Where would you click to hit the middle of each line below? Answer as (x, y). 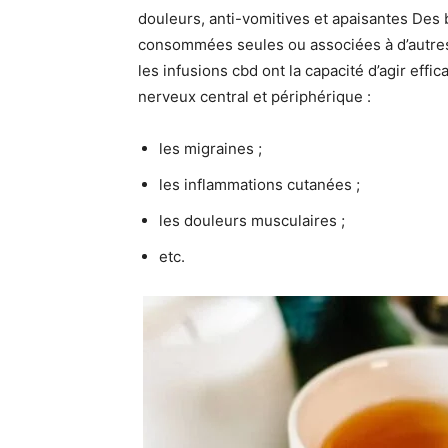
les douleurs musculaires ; (252, 220)
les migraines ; (210, 148)
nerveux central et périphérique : (254, 96)
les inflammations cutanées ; (259, 184)
